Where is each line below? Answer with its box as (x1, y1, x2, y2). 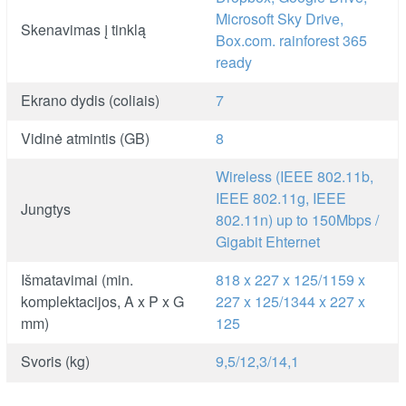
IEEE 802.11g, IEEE (216, 187, 347, 208)
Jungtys (21, 198, 72, 219)
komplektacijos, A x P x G (21, 290, 185, 312)
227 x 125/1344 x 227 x (216, 290, 366, 312)
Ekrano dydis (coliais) (21, 89, 160, 111)
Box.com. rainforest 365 (216, 29, 368, 51)
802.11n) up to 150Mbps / (216, 208, 380, 230)
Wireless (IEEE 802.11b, (216, 165, 374, 187)
